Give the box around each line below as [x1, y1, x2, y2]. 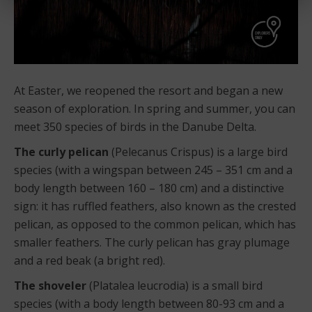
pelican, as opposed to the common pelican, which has [14, 216, 296, 232]
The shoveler [14, 277, 86, 293]
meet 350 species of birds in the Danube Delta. [14, 118, 256, 134]
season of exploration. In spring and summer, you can [14, 100, 295, 116]
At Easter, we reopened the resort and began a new [14, 82, 283, 98]
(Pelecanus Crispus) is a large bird [109, 143, 288, 159]
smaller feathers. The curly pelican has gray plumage [14, 234, 290, 250]
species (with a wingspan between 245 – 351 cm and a [14, 162, 292, 178]
